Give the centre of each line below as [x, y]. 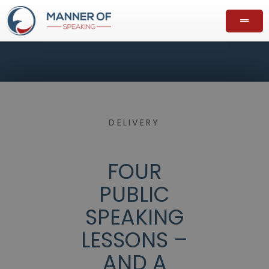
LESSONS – [134, 240]
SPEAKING [134, 217]
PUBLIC [134, 195]
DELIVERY [134, 123]
